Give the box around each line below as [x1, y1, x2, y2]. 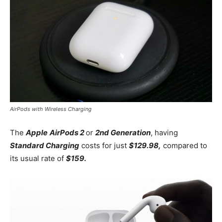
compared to [163, 140, 207, 150]
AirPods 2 [50, 127, 86, 137]
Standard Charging [10, 140, 79, 150]
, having [151, 127, 178, 137]
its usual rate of [10, 153, 66, 163]
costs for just [79, 140, 129, 150]
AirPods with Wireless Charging [10, 105, 92, 112]
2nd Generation [95, 127, 151, 137]
